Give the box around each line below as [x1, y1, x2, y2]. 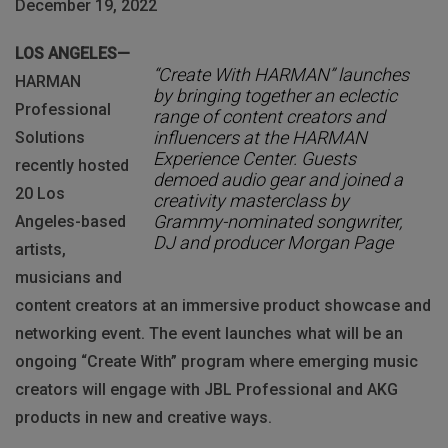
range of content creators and [153, 106, 385, 128]
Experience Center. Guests [153, 148, 356, 170]
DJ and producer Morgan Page [153, 232, 393, 254]
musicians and [15, 267, 122, 287]
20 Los [15, 183, 65, 203]
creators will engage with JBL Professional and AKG [15, 379, 398, 399]
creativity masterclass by [153, 190, 349, 212]
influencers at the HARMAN [153, 127, 367, 149]
